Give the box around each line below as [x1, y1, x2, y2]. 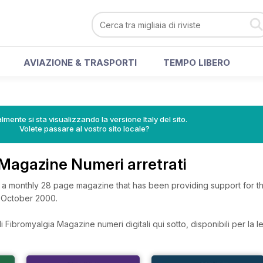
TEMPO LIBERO [163, 57, 230, 68]
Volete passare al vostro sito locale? [19, 124, 150, 133]
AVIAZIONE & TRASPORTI [23, 57, 137, 68]
